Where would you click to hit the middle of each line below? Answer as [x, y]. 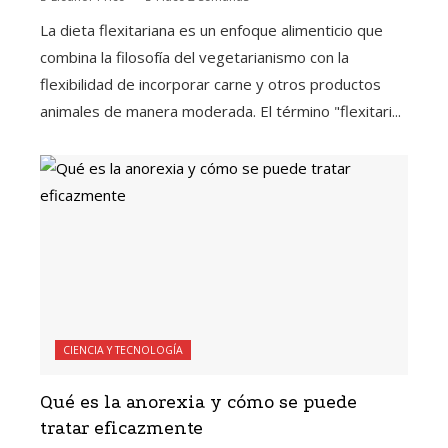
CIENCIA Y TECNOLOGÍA [123, 350]
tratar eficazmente [121, 429]
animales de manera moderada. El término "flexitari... [220, 110]
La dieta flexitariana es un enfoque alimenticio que [211, 29]
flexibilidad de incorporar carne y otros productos [210, 83]
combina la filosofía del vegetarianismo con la [194, 56]
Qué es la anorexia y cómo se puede [198, 403]
